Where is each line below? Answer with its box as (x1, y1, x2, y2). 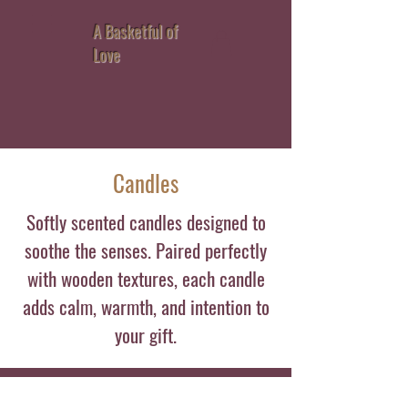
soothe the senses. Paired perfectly (25, 236, 267, 264)
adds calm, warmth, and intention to (22, 292, 270, 321)
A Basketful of (93, 19, 178, 43)
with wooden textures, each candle (26, 264, 265, 292)
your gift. (115, 321, 177, 349)
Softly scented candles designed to (25, 208, 266, 236)
